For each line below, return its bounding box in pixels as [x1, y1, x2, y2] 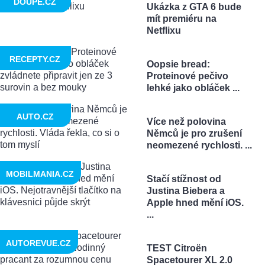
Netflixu [146, 25, 181, 35]
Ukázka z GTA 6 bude [146, 1, 241, 12]
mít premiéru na [146, 13, 216, 24]
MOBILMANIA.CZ [6, 169, 74, 179]
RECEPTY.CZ [9, 54, 60, 64]
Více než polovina [146, 116, 226, 127]
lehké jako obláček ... [146, 82, 240, 93]
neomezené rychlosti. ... [146, 140, 252, 150]
